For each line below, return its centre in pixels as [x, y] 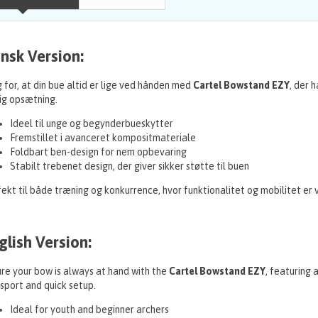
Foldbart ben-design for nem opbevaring [98, 152]
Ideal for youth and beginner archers [89, 310]
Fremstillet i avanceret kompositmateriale [103, 138]
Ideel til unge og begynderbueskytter [91, 124]
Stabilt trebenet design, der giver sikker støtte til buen [129, 166]
